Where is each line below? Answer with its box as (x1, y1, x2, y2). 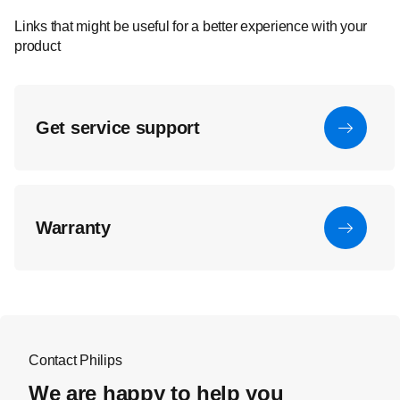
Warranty (36, 218, 111, 237)
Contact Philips (29, 353, 122, 368)
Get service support (36, 118, 200, 137)
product (14, 38, 61, 54)
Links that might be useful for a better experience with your (14, 19, 367, 34)
